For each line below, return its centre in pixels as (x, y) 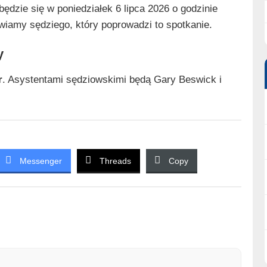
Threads (115, 161)
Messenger (41, 161)
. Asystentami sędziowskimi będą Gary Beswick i (112, 79)
